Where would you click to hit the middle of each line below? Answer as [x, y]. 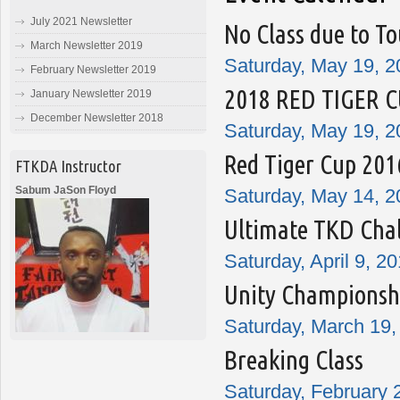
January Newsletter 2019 [91, 93]
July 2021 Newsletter [81, 21]
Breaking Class [294, 359]
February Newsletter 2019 [93, 69]
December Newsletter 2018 [97, 117]
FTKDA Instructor [68, 167]
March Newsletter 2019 [87, 45]
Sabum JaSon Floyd [66, 191]
